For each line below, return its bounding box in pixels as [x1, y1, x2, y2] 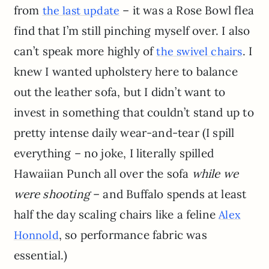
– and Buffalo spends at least [89, 187, 247, 202]
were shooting [13, 187, 90, 202]
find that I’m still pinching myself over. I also [13, 23, 250, 38]
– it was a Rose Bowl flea [119, 3, 254, 18]
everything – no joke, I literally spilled [13, 146, 214, 161]
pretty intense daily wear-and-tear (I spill [13, 125, 235, 141]
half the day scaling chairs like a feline [13, 207, 219, 222]
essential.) [13, 248, 68, 263]
